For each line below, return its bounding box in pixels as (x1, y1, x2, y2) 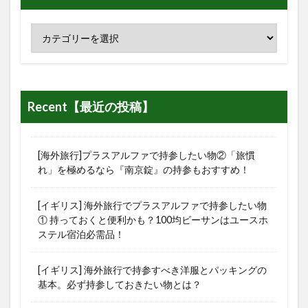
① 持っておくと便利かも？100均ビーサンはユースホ (38, 213, 268, 225)
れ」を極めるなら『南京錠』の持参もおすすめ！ (38, 163, 250, 175)
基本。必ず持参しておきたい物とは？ (38, 278, 201, 290)
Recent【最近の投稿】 (27, 98, 154, 114)
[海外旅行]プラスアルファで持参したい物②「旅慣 (38, 148, 255, 161)
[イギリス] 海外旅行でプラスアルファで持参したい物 (38, 199, 267, 211)
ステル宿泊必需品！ (38, 228, 124, 240)
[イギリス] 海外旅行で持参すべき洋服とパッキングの (38, 263, 267, 276)
